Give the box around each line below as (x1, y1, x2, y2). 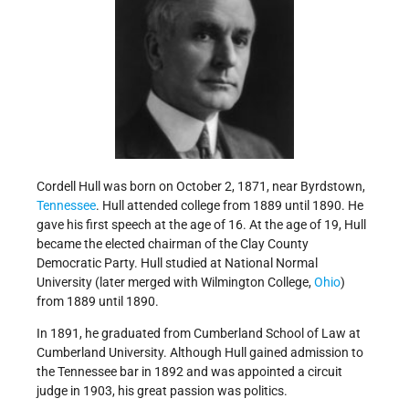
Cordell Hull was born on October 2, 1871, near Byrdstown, (37, 179, 365, 194)
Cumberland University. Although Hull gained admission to (37, 345, 363, 361)
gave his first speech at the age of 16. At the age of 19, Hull (37, 217, 366, 233)
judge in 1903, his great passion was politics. (37, 383, 288, 399)
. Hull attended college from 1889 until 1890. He (96, 198, 363, 214)
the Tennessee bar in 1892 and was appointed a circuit (37, 364, 342, 380)
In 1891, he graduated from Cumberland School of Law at (37, 326, 361, 341)
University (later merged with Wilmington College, (37, 275, 314, 290)
